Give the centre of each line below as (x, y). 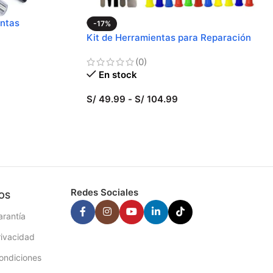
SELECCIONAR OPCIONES (144, 118)
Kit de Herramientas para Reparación (169, 37)
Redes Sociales (105, 192)
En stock (118, 74)
